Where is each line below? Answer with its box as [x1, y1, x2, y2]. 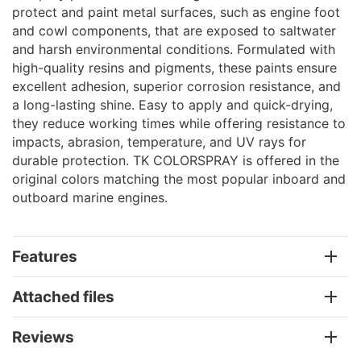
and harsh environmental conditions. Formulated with [12, 40, 335, 57]
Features [12, 247, 77, 266]
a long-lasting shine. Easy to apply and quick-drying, [12, 96, 333, 113]
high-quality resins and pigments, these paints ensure [12, 59, 337, 76]
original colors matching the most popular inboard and [12, 170, 346, 187]
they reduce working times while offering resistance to [12, 114, 346, 131]
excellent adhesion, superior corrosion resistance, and [12, 77, 341, 94]
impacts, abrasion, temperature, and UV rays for [12, 133, 306, 150]
